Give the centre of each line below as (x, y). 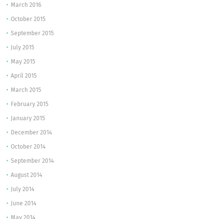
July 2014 (23, 190)
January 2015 (28, 119)
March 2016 (26, 5)
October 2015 (28, 20)
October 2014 (28, 147)
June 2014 (24, 204)
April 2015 (24, 76)
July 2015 (23, 48)
